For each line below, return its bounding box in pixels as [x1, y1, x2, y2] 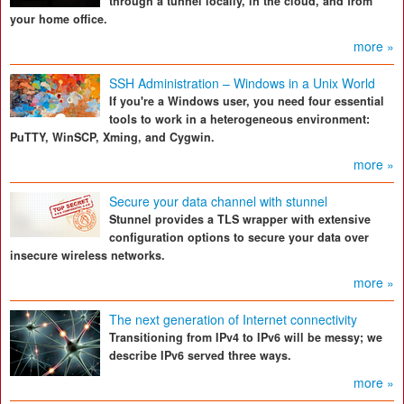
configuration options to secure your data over [109, 229, 369, 246]
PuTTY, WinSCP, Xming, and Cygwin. [10, 129, 215, 146]
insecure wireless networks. [10, 247, 165, 264]
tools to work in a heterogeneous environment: [109, 111, 370, 128]
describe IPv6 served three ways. [109, 347, 291, 364]
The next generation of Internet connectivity [109, 310, 357, 329]
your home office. [10, 11, 107, 28]
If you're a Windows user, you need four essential [109, 93, 384, 110]
